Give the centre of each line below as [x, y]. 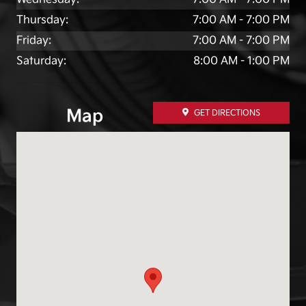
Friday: [34, 40]
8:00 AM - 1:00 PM [241, 61]
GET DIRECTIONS [227, 113]
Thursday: [42, 20]
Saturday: [41, 61]
